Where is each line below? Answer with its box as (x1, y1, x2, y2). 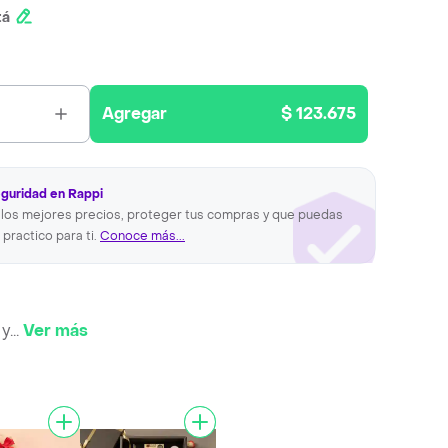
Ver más (23, 320, 88, 341)
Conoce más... (100, 228, 185, 244)
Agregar (102, 103, 168, 124)
